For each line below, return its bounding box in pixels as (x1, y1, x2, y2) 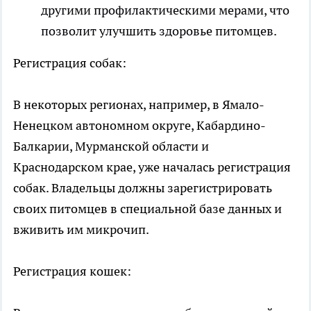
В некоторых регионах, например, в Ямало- (13, 96, 264, 112)
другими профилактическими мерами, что (41, 1, 289, 18)
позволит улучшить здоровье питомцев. (41, 22, 277, 39)
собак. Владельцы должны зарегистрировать (13, 179, 272, 196)
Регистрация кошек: (13, 262, 131, 279)
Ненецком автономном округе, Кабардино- (13, 117, 266, 133)
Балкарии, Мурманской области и (13, 137, 209, 154)
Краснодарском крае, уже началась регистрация (13, 158, 291, 175)
